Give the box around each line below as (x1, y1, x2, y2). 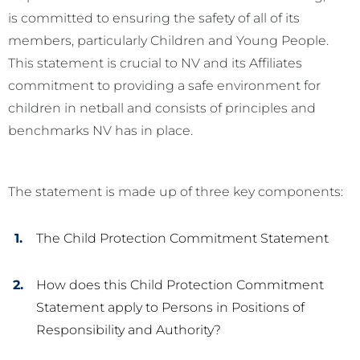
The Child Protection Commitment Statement (36, 231, 329, 247)
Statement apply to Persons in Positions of (36, 300, 305, 316)
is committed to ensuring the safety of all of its (8, 10, 300, 27)
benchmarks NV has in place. (8, 123, 193, 139)
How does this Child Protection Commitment (36, 277, 324, 293)
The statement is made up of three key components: (8, 184, 343, 200)
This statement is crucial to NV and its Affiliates (8, 55, 302, 72)
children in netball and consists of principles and (8, 100, 316, 117)
